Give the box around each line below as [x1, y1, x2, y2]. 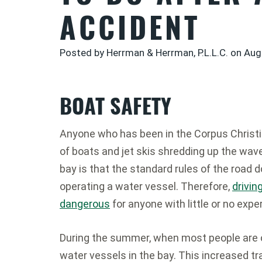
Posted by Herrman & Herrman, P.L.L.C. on [60, 47, 244, 58]
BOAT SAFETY [60, 89, 171, 120]
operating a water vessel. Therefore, [60, 180, 232, 192]
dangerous [60, 198, 110, 210]
